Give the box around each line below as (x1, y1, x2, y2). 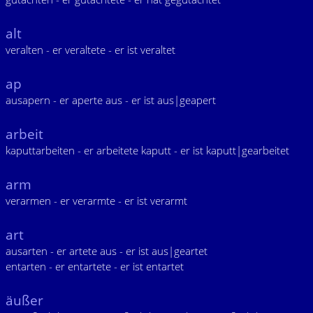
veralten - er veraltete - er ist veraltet (6, 43, 175, 57)
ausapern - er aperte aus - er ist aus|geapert (6, 93, 216, 107)
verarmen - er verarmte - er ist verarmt (6, 194, 187, 208)
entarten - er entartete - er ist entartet (6, 259, 184, 273)
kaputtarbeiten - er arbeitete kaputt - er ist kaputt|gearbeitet (6, 143, 289, 157)
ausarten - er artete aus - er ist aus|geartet (6, 244, 208, 258)
